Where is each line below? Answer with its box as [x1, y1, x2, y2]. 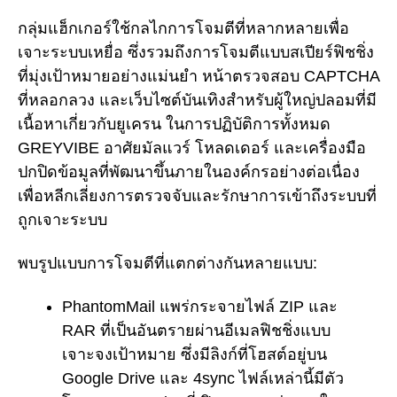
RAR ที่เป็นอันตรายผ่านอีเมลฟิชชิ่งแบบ [62, 321, 331, 339]
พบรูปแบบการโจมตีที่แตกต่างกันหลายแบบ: [18, 253, 317, 272]
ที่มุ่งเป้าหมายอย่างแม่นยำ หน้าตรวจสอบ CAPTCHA [18, 67, 379, 86]
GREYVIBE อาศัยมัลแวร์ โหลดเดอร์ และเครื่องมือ [18, 139, 366, 158]
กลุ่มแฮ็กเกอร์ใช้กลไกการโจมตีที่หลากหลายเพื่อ [18, 19, 349, 38]
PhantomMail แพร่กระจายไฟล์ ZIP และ [62, 297, 338, 315]
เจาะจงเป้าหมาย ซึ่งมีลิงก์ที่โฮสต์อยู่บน [62, 345, 327, 363]
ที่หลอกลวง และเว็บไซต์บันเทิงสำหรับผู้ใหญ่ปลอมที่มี [18, 91, 377, 110]
